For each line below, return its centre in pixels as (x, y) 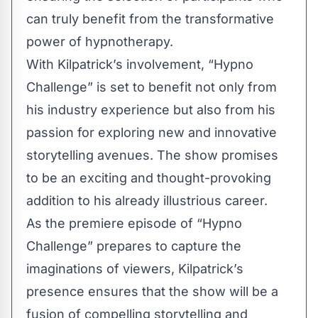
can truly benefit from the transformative (150, 19)
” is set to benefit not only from (182, 87)
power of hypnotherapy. (100, 42)
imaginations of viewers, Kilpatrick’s (135, 269)
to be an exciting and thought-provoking (149, 178)
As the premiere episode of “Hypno (134, 223)
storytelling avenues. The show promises (152, 155)
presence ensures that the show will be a (152, 291)
